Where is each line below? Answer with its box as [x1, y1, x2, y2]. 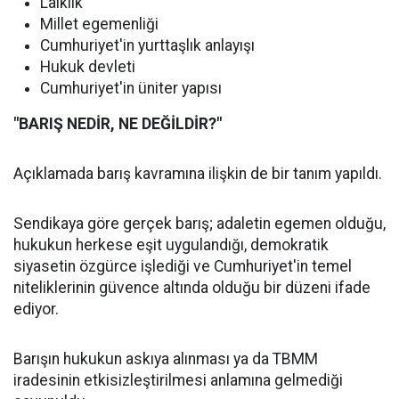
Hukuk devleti [40, 58, 135, 76]
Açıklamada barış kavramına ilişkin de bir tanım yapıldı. [13, 165, 382, 183]
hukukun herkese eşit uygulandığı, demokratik [13, 236, 329, 254]
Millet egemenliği [40, 15, 159, 33]
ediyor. [13, 300, 59, 318]
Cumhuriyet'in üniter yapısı [40, 79, 222, 97]
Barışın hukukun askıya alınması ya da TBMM [13, 350, 318, 368]
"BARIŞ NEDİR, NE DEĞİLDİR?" [13, 115, 222, 133]
